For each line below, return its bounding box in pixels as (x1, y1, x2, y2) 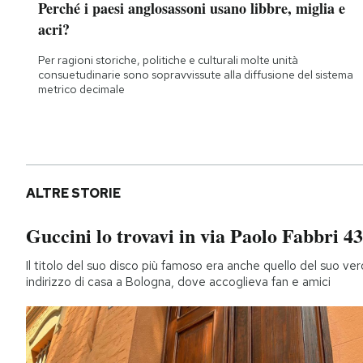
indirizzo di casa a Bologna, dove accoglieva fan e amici (26, 274, 331, 291)
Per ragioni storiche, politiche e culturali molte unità (38, 53, 298, 68)
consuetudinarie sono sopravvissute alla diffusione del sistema (38, 67, 353, 83)
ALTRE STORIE (26, 185, 121, 203)
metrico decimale (38, 82, 125, 97)
